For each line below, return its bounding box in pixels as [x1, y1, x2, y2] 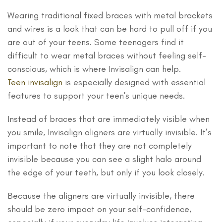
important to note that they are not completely [7, 140, 192, 151]
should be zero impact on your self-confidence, [7, 203, 191, 215]
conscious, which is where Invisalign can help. [7, 63, 181, 74]
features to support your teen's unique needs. [7, 90, 185, 101]
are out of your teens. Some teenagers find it [7, 36, 184, 48]
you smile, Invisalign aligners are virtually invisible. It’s [7, 126, 212, 138]
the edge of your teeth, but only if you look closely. [7, 166, 205, 178]
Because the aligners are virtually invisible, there [7, 190, 195, 201]
